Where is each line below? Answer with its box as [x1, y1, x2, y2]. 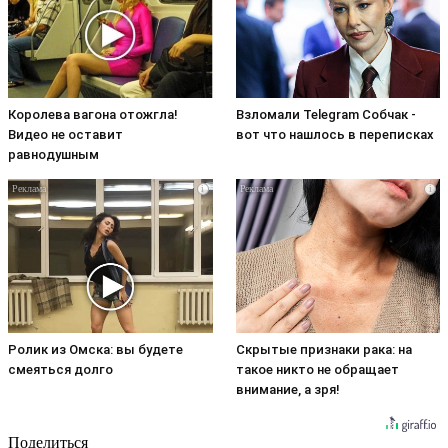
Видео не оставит [8, 127, 123, 143]
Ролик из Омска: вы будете [8, 341, 183, 357]
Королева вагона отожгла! [8, 107, 178, 123]
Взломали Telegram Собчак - [235, 107, 416, 123]
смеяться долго [8, 361, 113, 377]
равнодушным [8, 147, 99, 163]
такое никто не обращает [235, 361, 399, 377]
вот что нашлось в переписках [235, 127, 434, 143]
